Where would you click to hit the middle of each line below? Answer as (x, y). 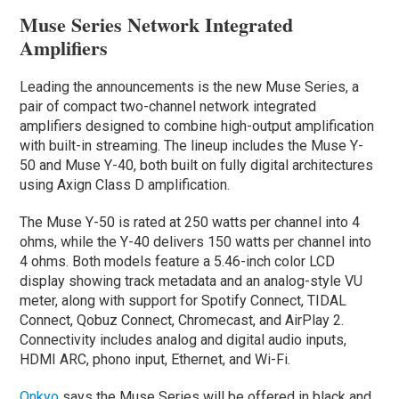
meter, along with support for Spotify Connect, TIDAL (183, 301)
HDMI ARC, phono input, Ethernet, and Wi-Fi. (155, 360)
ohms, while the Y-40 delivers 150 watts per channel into (196, 242)
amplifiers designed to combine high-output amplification (197, 126)
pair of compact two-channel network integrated (168, 107)
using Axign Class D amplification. (125, 185)
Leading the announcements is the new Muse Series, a (190, 87)
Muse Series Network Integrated (157, 25)
